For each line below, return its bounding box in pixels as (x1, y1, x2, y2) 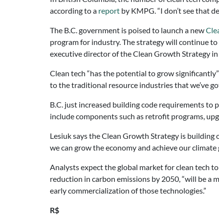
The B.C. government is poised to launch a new (50, 25, 206, 35)
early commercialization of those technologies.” (50, 186, 206, 195)
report (98, 6, 120, 15)
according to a (50, 6, 98, 15)
